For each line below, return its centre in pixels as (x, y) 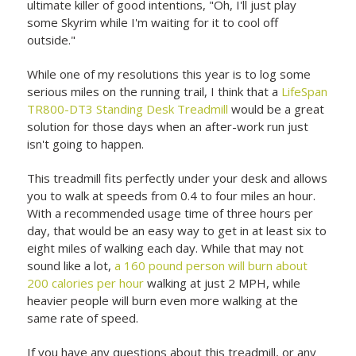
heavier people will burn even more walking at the (163, 300)
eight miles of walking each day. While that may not (166, 248)
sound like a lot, (71, 265)
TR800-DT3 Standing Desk (103, 108)
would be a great (277, 108)
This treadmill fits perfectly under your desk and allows (178, 178)
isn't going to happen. (86, 143)
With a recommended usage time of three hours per (170, 213)
